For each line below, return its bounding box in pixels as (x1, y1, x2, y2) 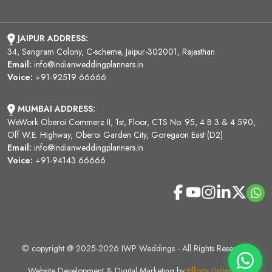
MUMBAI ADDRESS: (18, 102, 95, 115)
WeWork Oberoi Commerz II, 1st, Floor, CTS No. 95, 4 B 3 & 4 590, (7, 115, 256, 128)
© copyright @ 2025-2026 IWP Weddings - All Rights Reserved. (21, 242, 251, 254)
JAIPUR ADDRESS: (18, 32, 88, 45)
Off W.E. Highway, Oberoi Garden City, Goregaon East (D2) (7, 128, 223, 141)
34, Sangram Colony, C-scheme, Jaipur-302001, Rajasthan (7, 45, 215, 58)
